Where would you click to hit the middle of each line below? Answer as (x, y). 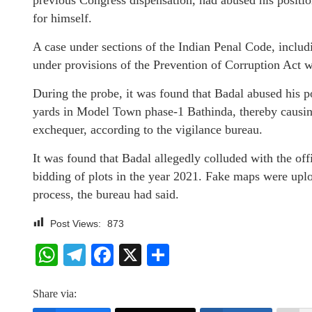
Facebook (163, 255)
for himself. (62, 18)
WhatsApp (109, 255)
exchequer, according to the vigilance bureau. (148, 130)
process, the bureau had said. (106, 194)
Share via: (55, 294)
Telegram (132, 255)
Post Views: (76, 224)
